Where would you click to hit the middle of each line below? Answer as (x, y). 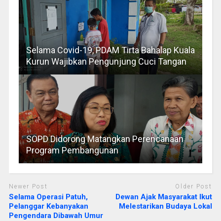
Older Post (194, 187)
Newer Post (28, 187)
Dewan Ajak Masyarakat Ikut (164, 197)
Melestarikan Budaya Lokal (166, 206)
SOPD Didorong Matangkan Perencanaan (105, 139)
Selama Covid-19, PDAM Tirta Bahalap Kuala (110, 50)
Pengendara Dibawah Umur (56, 215)
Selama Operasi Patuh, (48, 197)
